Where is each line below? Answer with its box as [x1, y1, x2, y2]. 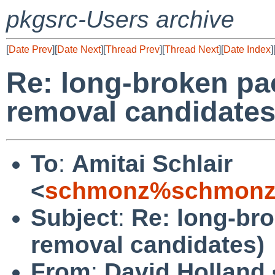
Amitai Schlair [72, 150, 233, 177]
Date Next [57, 44, 101, 55]
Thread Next [165, 44, 219, 55]
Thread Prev [106, 44, 160, 55]
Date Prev [9, 44, 52, 55]
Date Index [223, 44, 271, 55]
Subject [31, 204, 118, 231]
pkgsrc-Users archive [6, 6, 234, 33]
